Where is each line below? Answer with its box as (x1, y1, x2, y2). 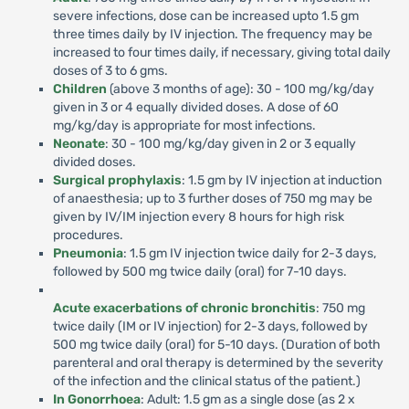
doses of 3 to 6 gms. (52, 63, 168, 79)
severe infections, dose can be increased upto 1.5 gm (52, 8, 359, 25)
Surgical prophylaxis (52, 173, 182, 189)
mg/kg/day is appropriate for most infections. (52, 118, 316, 134)
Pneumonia (52, 246, 123, 262)
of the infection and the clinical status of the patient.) (52, 373, 361, 390)
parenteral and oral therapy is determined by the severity (52, 355, 383, 372)
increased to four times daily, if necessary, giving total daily (52, 45, 391, 61)
